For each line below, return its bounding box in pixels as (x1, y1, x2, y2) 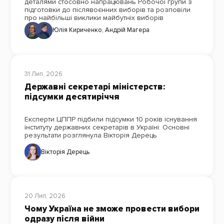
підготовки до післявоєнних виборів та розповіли (24, 5, 190, 14)
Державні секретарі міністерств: (24, 81, 165, 92)
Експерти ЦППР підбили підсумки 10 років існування (24, 115, 197, 124)
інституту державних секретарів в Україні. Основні (24, 123, 189, 132)
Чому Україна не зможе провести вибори (24, 203, 199, 214)
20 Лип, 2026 (24, 191, 65, 200)
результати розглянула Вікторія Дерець (24, 131, 157, 140)
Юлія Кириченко (52, 26, 102, 34)
